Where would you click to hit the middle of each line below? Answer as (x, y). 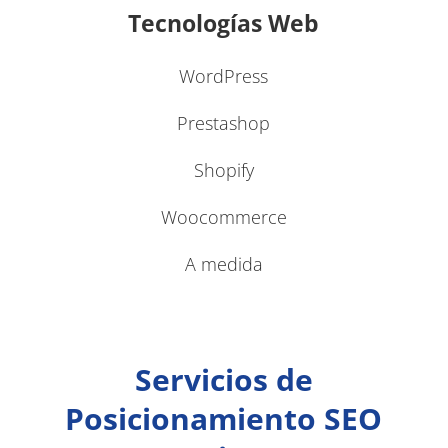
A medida (223, 263)
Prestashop (224, 122)
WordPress (224, 75)
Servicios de (223, 379)
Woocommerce (223, 216)
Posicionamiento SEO (224, 418)
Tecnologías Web (224, 23)
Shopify (223, 169)
